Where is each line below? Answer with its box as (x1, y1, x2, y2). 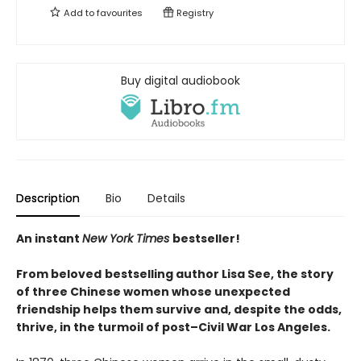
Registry (174, 6, 214, 19)
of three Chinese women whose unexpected (16, 284, 290, 301)
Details (147, 190, 185, 207)
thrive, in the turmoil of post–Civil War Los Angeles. (16, 319, 330, 336)
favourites (97, 6, 143, 19)
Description (16, 190, 80, 207)
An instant (16, 230, 82, 247)
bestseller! (172, 230, 240, 247)
